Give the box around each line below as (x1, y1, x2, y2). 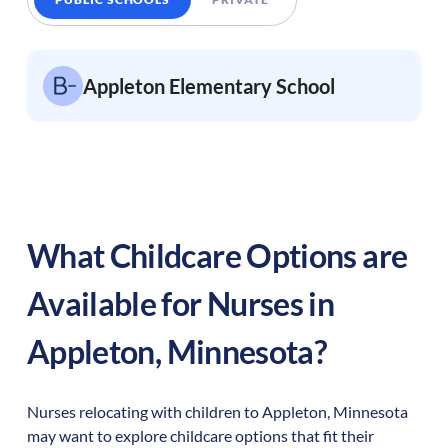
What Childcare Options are (26, 235, 408, 275)
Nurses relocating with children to (26, 401, 262, 421)
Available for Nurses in (26, 283, 335, 323)
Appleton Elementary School (82, 73, 335, 98)
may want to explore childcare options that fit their (26, 425, 374, 445)
